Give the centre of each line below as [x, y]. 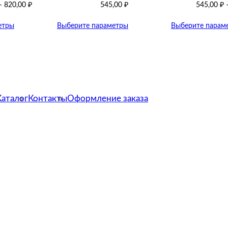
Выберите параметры [93, 26]
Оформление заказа [108, 98]
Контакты [48, 98]
